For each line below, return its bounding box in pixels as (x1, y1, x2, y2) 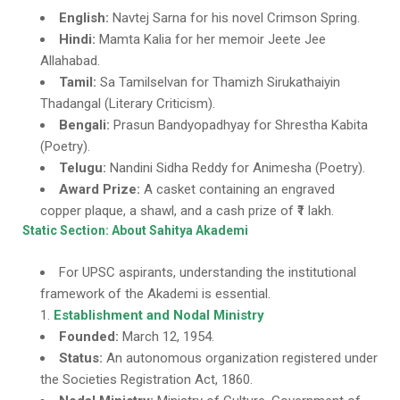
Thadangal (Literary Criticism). (40, 96, 215, 112)
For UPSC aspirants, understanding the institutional (59, 264, 356, 280)
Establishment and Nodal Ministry (54, 307, 264, 323)
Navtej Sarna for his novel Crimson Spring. (109, 10, 360, 26)
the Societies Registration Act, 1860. (40, 371, 253, 387)
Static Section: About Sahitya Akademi (22, 223, 248, 237)
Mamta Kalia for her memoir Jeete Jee (96, 31, 326, 47)
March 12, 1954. (119, 329, 214, 345)
